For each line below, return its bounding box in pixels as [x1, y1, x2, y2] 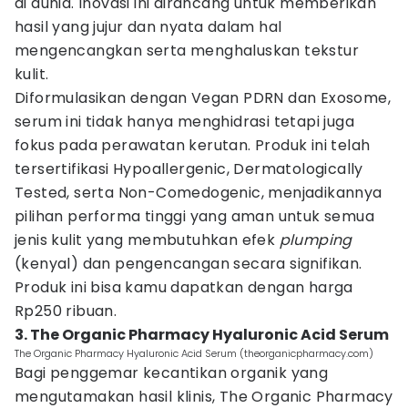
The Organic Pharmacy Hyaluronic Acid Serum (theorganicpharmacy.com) [15, 346, 373, 361]
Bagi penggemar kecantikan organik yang [15, 362, 329, 383]
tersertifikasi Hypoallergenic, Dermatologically [15, 158, 363, 179]
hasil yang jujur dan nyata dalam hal [15, 16, 282, 37]
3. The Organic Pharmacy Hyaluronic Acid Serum [15, 324, 389, 345]
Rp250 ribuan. [15, 301, 117, 321]
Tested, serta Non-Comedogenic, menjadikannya [15, 182, 382, 203]
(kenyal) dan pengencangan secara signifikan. [15, 253, 362, 274]
